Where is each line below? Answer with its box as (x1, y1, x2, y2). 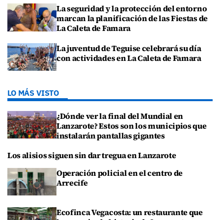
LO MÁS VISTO (7, 87, 59, 98)
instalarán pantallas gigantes (56, 130, 165, 141)
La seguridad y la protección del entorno (56, 3, 207, 14)
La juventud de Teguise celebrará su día (56, 42, 201, 54)
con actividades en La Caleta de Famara (56, 52, 201, 63)
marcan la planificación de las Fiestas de (56, 13, 208, 24)
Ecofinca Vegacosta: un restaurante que (56, 207, 203, 218)
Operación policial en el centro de (56, 167, 183, 179)
